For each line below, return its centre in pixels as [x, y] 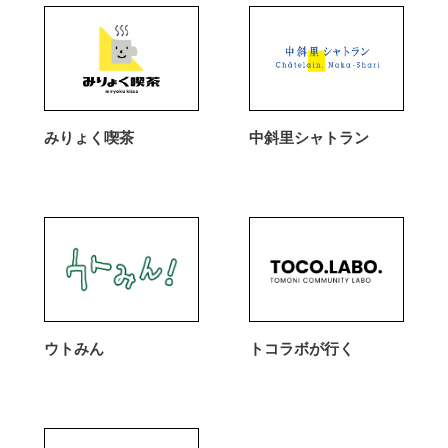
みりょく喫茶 [88, 137]
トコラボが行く [301, 348]
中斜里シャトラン [308, 137]
